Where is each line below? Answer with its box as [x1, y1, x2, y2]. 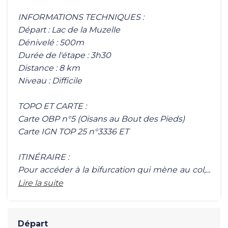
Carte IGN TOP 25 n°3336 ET [18, 126, 129, 136]
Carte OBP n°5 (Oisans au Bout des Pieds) [18, 113, 185, 124]
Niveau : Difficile [18, 75, 82, 85]
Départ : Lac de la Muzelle [18, 24, 120, 35]
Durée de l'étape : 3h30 [18, 50, 111, 60]
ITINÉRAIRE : [18, 152, 69, 162]
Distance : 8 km [18, 63, 80, 73]
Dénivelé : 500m [18, 37, 84, 47]
